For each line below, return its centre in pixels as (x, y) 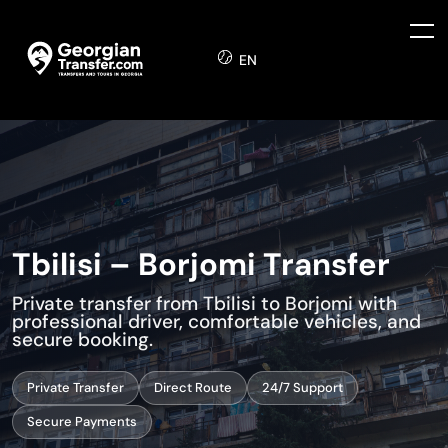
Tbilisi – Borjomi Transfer (201, 264)
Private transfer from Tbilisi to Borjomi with (204, 303)
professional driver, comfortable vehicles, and (216, 321)
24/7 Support (302, 387)
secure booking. (82, 339)
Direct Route (193, 387)
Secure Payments (82, 421)
